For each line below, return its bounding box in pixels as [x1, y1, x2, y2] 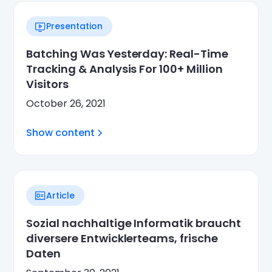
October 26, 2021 [26, 97, 106, 111]
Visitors [26, 76, 69, 92]
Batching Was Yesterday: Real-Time [26, 46, 228, 62]
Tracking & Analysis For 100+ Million [26, 61, 223, 77]
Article [46, 189, 75, 202]
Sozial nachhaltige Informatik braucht [26, 216, 241, 231]
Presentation [46, 20, 103, 33]
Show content [26, 126, 95, 140]
